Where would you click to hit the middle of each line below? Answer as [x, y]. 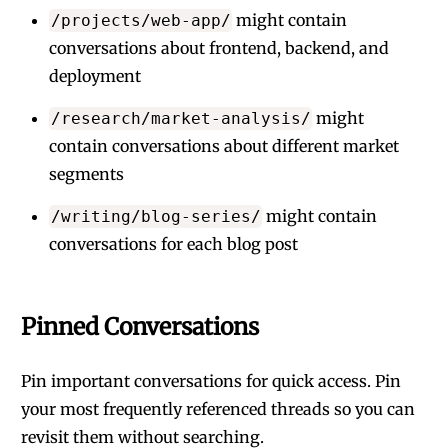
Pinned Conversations [140, 326]
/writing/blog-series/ [155, 216]
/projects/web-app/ [140, 20]
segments [86, 174]
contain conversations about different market [224, 146]
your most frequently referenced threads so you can [218, 409]
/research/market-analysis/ [180, 118]
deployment [95, 76]
